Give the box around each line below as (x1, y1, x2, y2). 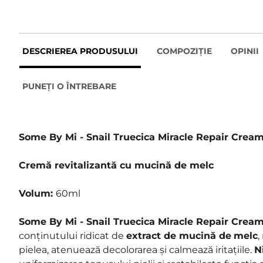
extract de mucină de (126, 230, 231, 241)
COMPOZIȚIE (157, 45, 212, 56)
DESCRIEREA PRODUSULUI (22, 45, 138, 56)
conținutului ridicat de (19, 230, 126, 241)
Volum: (19, 187, 56, 199)
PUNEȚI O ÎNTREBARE (22, 80, 116, 92)
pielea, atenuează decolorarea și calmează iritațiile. (19, 244, 254, 255)
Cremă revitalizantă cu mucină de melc (19, 159, 214, 171)
